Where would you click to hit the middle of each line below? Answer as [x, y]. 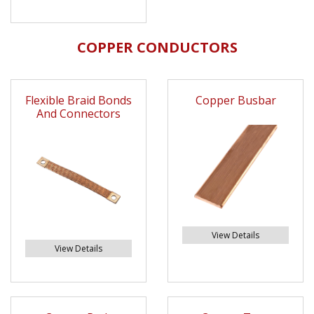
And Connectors [78, 114]
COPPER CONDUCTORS [157, 48]
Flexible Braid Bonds [78, 101]
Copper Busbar [235, 101]
